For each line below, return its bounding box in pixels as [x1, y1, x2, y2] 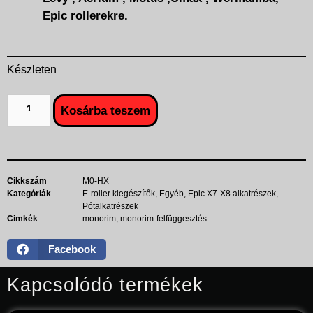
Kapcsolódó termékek [7, 274, 203, 296]
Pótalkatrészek [82, 201, 138, 211]
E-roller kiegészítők [82, 188, 155, 198]
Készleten [7, 64, 57, 76]
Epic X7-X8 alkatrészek [188, 188, 276, 198]
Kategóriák [7, 188, 51, 198]
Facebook [48, 242, 96, 255]
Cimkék [7, 213, 38, 224]
